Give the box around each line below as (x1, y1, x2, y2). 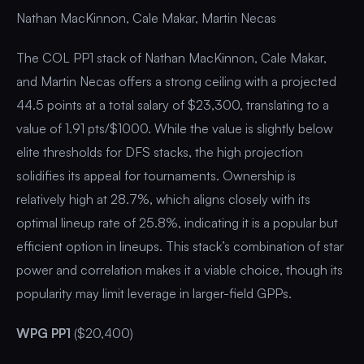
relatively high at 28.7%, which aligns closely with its (16, 190, 310, 207)
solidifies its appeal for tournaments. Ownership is (16, 167, 296, 184)
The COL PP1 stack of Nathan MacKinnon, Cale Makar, (16, 49, 327, 66)
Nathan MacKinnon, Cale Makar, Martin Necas (16, 9, 276, 26)
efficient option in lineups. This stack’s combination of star (16, 237, 344, 254)
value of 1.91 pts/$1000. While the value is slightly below (16, 119, 333, 136)
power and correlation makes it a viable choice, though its (16, 261, 343, 278)
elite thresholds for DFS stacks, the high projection (16, 143, 303, 160)
